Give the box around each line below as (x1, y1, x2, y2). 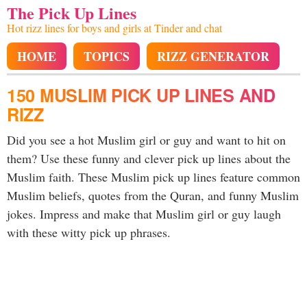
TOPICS (84, 47, 130, 65)
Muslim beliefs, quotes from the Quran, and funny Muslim (7, 187, 299, 204)
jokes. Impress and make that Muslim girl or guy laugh (7, 206, 281, 222)
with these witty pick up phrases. (7, 224, 171, 241)
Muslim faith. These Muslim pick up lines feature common (7, 169, 300, 185)
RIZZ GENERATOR (157, 47, 269, 65)
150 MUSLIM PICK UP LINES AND (7, 83, 275, 108)
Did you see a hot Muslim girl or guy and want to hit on (7, 132, 286, 148)
